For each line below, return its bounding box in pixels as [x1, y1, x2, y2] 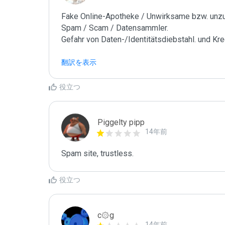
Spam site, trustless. [61, 149, 134, 158]
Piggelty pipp [97, 118, 145, 127]
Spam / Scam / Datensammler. [61, 23, 168, 33]
